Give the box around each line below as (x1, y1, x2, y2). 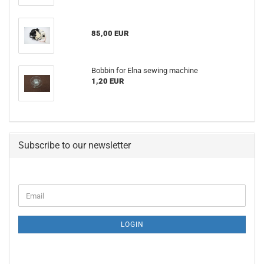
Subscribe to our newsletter (18, 140, 131, 151)
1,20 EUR (91, 77, 124, 85)
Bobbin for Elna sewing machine (91, 66, 198, 75)
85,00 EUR (91, 29, 128, 38)
